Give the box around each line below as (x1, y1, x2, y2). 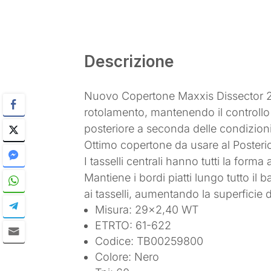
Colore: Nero (95, 250, 160, 263)
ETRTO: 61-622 (95, 218, 172, 232)
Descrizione (84, 52, 174, 71)
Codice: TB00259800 (95, 234, 204, 247)
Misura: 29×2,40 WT (95, 203, 199, 216)
